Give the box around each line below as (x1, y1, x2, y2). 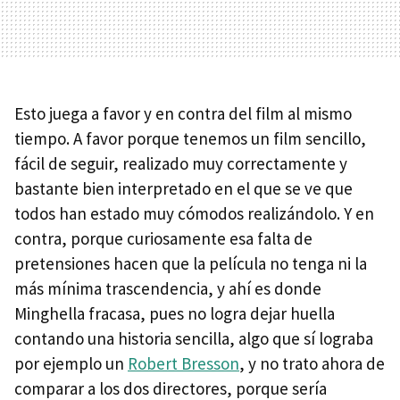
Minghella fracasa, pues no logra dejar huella (14, 303, 335, 324)
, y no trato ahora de (239, 353, 385, 374)
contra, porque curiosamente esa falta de (14, 228, 312, 249)
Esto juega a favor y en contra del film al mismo (14, 103, 352, 124)
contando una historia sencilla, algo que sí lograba (14, 328, 373, 349)
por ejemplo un (14, 353, 128, 374)
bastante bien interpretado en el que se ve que (14, 178, 353, 199)
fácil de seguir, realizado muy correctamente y (14, 153, 347, 174)
